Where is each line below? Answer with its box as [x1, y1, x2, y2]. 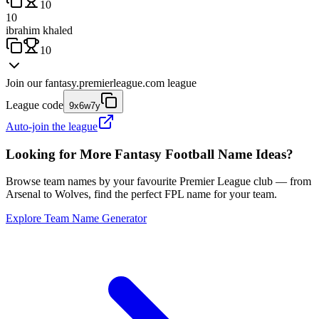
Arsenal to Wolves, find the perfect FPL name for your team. [6, 188, 277, 201]
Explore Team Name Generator [6, 212, 147, 225]
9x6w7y [69, 100, 100, 111]
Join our [6, 76, 42, 89]
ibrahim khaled [6, 23, 73, 36]
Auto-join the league [6, 120, 98, 132]
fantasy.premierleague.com [45, 76, 164, 89]
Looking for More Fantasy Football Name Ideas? [6, 146, 293, 162]
